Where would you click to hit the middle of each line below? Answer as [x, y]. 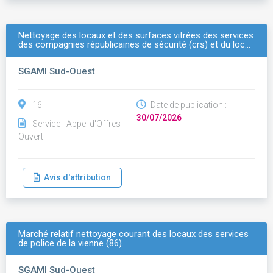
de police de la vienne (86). [71, 243]
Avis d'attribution [76, 177]
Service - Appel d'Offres [76, 124]
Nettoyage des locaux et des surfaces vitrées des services [136, 35]
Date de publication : [188, 105]
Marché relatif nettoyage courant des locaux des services [133, 234]
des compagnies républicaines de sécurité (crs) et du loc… [134, 44]
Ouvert [31, 136]
